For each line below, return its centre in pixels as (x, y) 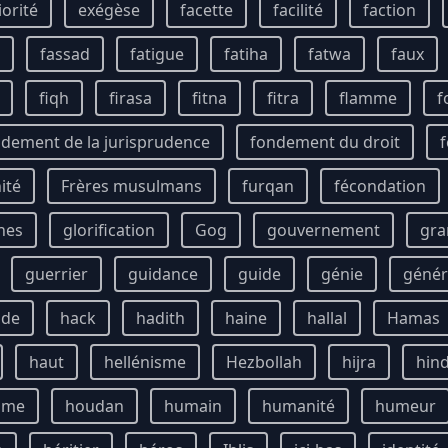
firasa (130, 98)
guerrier (56, 274)
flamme (368, 98)
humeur (405, 406)
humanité (298, 406)
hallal (327, 318)
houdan (94, 406)
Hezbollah (264, 362)
